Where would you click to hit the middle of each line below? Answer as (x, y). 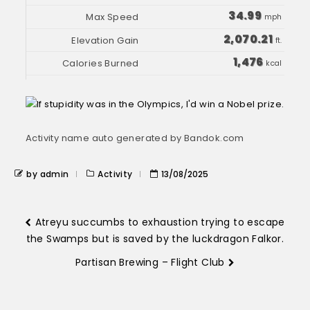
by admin (48, 174)
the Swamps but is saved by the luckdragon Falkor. (155, 239)
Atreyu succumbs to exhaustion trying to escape (160, 222)
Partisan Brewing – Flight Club (150, 262)
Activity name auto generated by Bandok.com (135, 138)
